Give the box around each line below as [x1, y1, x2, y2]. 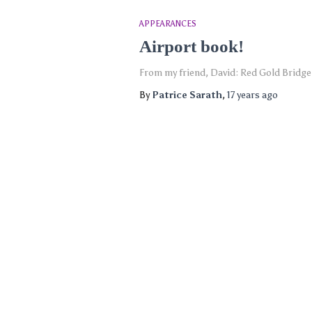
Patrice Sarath [151, 89, 222, 101]
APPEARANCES [139, 19, 196, 29]
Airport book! [139, 37, 244, 56]
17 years [226, 89, 260, 101]
